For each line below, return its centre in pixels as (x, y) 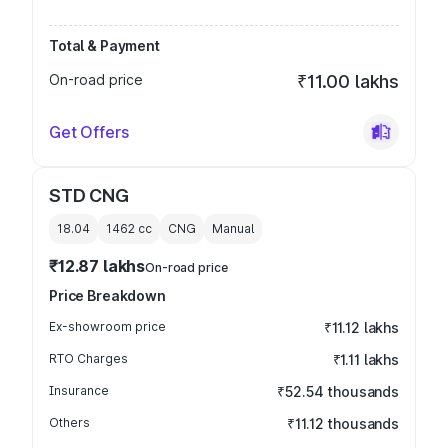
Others (69, 422)
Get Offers (89, 132)
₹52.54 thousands (338, 391)
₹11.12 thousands (343, 423)
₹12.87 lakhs (97, 266)
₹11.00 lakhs (348, 81)
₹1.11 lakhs (365, 359)
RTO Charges (88, 358)
